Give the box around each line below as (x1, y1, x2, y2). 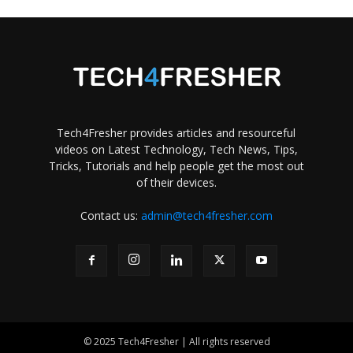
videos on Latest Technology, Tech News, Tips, (54, 141, 298, 157)
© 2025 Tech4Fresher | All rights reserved (83, 334, 270, 348)
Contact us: (80, 207, 141, 223)
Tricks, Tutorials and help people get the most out (48, 158, 304, 173)
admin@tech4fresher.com (140, 207, 273, 223)
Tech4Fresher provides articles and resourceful (57, 124, 296, 140)
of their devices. (136, 174, 217, 190)
